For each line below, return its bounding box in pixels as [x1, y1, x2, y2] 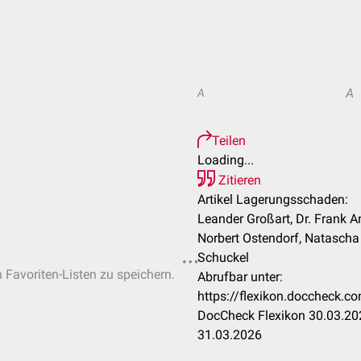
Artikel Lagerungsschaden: [197, 192, 348, 207]
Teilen [212, 133, 246, 148]
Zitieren [215, 172, 261, 188]
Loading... [197, 152, 254, 168]
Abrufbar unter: [197, 269, 283, 284]
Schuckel [197, 250, 249, 265]
